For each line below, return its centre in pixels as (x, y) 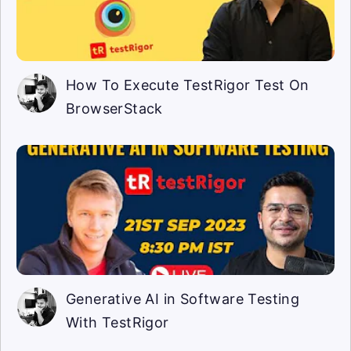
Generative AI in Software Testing (183, 299)
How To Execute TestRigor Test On (188, 85)
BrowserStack (114, 108)
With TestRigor (118, 322)
